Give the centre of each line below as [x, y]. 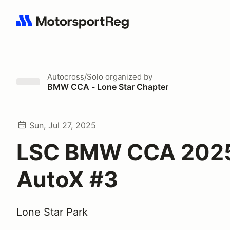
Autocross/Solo [75, 77]
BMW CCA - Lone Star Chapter [108, 87]
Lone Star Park [52, 212]
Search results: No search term [76, 26]
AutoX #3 [67, 179]
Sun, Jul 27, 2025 [63, 125]
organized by [128, 77]
